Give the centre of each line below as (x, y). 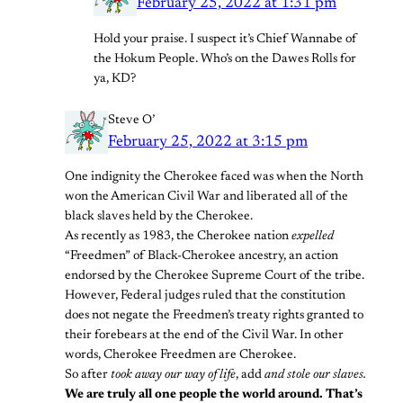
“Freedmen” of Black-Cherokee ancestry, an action (201, 256)
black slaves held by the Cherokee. (159, 216)
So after (88, 375)
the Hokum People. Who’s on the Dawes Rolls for (225, 59)
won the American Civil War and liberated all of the (206, 197)
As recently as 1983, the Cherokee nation (178, 236)
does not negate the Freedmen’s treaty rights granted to (214, 315)
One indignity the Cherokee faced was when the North (214, 177)
